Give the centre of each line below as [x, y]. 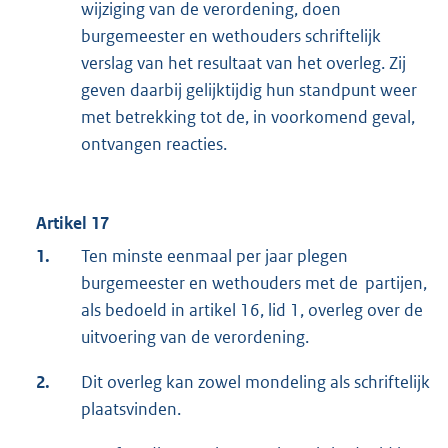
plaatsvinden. [131, 408]
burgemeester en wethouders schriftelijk [231, 35]
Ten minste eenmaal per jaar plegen [214, 255]
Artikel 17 [72, 222]
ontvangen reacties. [154, 143]
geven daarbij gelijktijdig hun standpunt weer [249, 89]
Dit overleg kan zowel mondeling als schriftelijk [255, 381]
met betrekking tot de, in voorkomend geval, [248, 116]
